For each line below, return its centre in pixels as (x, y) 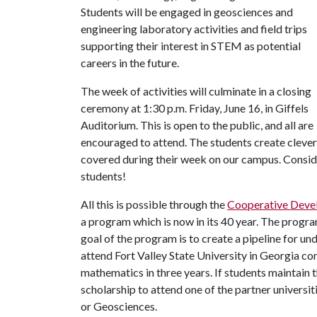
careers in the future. (131, 63)
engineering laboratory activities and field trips (194, 29)
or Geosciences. (121, 306)
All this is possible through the (154, 204)
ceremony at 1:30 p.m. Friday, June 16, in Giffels (195, 108)
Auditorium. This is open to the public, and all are (197, 125)
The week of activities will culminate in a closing (196, 91)
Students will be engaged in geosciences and (187, 12)
